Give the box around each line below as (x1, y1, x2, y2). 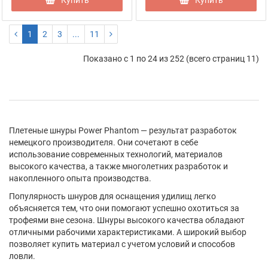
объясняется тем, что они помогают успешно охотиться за (9, 203, 239, 213)
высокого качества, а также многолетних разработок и (9, 162, 228, 171)
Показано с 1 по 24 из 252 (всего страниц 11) (83, 53, 259, 63)
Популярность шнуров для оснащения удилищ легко (9, 191, 216, 201)
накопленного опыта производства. (9, 173, 151, 183)
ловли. (9, 251, 35, 261)
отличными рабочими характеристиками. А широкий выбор (9, 227, 246, 237)
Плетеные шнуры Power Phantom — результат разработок (9, 126, 237, 135)
